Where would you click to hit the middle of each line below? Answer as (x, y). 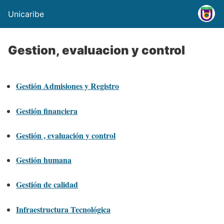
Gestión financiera (47, 110)
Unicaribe (26, 14)
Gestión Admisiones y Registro (67, 86)
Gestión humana (44, 160)
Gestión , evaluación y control (66, 135)
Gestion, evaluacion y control (96, 50)
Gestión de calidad (47, 184)
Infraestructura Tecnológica (63, 209)
